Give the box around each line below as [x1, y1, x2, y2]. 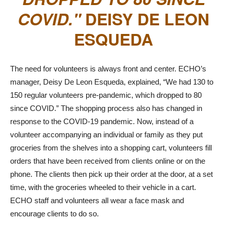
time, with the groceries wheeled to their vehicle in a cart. [10, 182, 196, 192]
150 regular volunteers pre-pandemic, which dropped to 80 [10, 90, 202, 99]
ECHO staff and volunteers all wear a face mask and [10, 196, 184, 205]
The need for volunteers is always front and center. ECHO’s [10, 64, 206, 73]
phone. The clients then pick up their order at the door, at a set [10, 169, 213, 178]
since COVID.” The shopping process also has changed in [10, 103, 202, 112]
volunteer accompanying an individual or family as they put [10, 130, 203, 139]
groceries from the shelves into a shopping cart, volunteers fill [10, 143, 212, 152]
